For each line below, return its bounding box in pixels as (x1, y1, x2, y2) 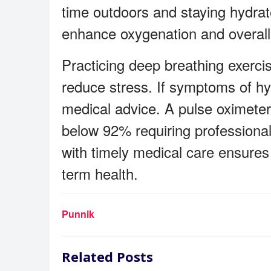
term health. (62, 163, 138, 184)
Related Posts (62, 247, 153, 266)
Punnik (62, 207, 94, 221)
